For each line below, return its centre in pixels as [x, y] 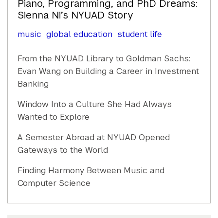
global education [79, 34]
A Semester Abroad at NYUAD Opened [94, 137]
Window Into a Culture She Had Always [95, 104]
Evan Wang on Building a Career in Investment [108, 71]
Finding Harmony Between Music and [91, 171]
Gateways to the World [63, 150]
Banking [33, 84]
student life [139, 34]
